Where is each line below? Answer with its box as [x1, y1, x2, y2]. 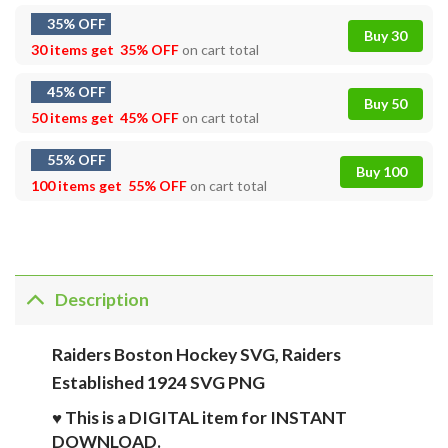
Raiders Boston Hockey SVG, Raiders [51, 343, 341, 365]
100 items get [31, 176, 125, 194]
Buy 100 [356, 162, 407, 180]
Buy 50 [364, 94, 407, 112]
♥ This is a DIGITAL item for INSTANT [51, 406, 347, 428]
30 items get [31, 40, 117, 58]
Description [55, 289, 150, 311]
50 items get [31, 108, 117, 126]
